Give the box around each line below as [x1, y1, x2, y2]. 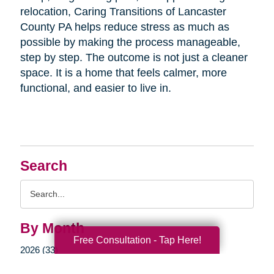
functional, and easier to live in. [20, 81, 171, 94]
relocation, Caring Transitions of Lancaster [20, 5, 226, 18]
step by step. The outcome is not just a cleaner [20, 51, 248, 64]
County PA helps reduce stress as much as [20, 20, 229, 33]
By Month [20, 220, 84, 236]
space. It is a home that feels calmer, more [20, 66, 227, 79]
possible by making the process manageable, [20, 35, 240, 48]
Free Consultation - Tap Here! [73, 234, 201, 245]
